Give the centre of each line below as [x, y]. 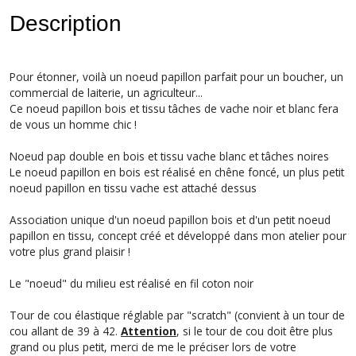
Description [66, 23]
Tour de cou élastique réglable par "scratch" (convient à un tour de [177, 315]
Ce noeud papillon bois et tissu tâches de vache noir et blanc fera [174, 108]
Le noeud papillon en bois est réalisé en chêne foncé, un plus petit [177, 172]
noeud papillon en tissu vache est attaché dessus [133, 188]
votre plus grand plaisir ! [70, 252]
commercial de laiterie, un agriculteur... [106, 93]
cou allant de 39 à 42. [65, 331]
